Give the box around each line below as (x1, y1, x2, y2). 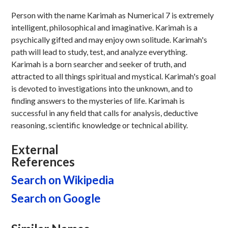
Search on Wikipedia (11, 173, 114, 187)
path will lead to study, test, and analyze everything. (11, 47, 187, 56)
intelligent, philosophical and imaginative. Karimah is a (11, 22, 197, 32)
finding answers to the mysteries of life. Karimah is (11, 96, 185, 105)
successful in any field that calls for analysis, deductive (11, 108, 198, 118)
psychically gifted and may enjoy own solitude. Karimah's (11, 35, 207, 44)
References (11, 154, 75, 169)
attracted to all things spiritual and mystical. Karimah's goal (11, 71, 216, 81)
